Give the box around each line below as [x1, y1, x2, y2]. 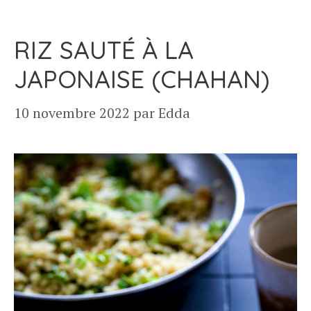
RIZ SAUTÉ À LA [14, 35, 194, 65]
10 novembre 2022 [14, 103, 130, 122]
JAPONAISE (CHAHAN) [14, 64, 269, 94]
